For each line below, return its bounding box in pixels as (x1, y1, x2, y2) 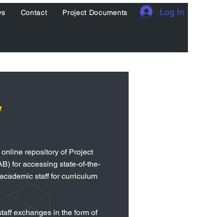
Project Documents (62, 8, 128, 17)
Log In (160, 6, 185, 17)
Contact (20, 8, 47, 17)
